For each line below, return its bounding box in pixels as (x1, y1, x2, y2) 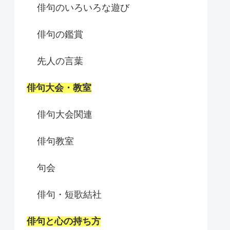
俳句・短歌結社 (37, 189, 102, 200)
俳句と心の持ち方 (27, 216, 101, 227)
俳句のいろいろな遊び (37, 3, 129, 13)
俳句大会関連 (37, 109, 92, 120)
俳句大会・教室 (27, 83, 91, 93)
